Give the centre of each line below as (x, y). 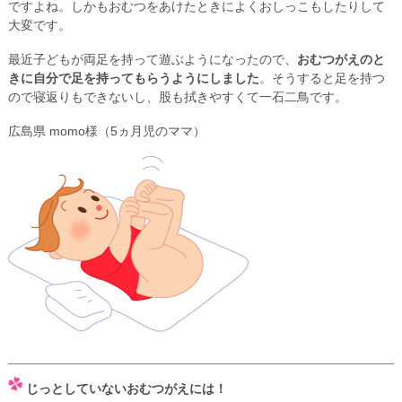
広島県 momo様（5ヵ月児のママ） (106, 131)
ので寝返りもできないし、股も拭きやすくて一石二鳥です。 (177, 96)
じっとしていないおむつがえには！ (126, 388)
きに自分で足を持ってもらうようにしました (133, 78)
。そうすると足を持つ (322, 78)
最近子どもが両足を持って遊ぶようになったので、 (152, 59)
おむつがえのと (341, 59)
